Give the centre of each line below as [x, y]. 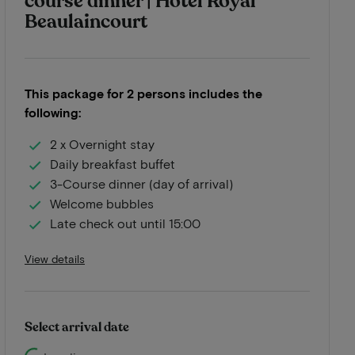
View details [55, 258]
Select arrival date [77, 327]
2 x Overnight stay [102, 144]
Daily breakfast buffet [113, 164]
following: [53, 112]
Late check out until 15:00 [125, 223]
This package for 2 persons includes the [143, 93]
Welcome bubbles [102, 204]
